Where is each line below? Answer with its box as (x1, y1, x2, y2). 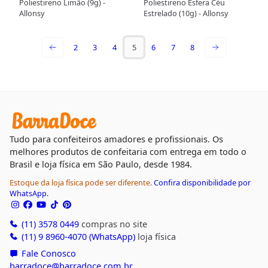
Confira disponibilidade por (153, 176, 251, 188)
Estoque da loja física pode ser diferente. (9, 176, 154, 188)
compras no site (78, 217, 147, 230)
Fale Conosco (19, 246, 76, 259)
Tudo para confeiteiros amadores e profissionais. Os (9, 132, 223, 145)
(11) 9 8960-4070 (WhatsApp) (19, 230, 135, 242)
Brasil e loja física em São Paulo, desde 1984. (9, 157, 192, 170)
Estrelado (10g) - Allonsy (144, 8, 229, 19)
